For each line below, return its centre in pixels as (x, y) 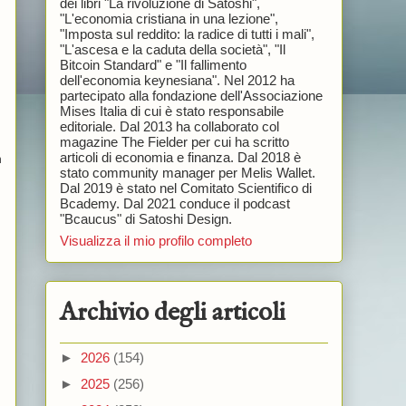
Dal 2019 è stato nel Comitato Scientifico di (185, 188)
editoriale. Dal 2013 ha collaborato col (169, 126)
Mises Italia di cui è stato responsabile (171, 111)
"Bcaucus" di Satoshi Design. (145, 218)
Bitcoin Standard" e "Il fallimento (153, 64)
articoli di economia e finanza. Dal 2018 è (180, 157)
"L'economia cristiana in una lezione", (169, 18)
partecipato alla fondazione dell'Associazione (191, 95)
